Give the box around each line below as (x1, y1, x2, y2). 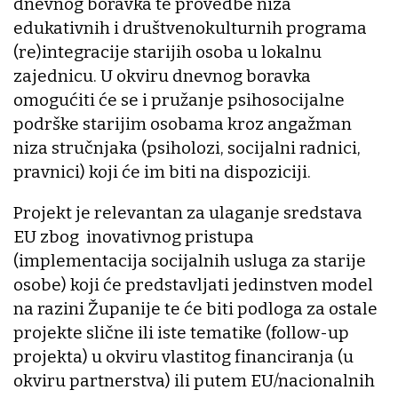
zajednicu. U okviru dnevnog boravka (13, 66, 311, 87)
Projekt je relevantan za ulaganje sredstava (13, 203, 362, 224)
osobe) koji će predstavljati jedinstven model (13, 275, 373, 296)
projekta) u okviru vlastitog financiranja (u (13, 346, 354, 368)
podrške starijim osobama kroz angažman (13, 114, 352, 135)
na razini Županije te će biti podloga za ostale (13, 298, 378, 320)
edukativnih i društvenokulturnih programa (13, 18, 367, 39)
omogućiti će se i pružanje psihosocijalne (13, 90, 345, 111)
